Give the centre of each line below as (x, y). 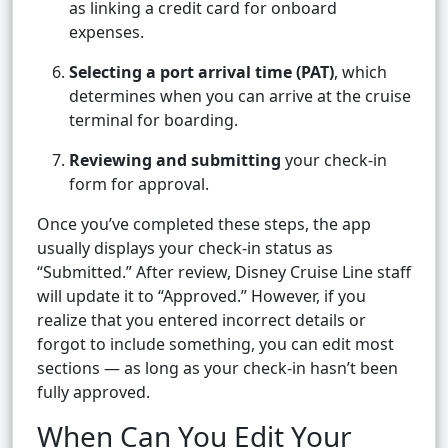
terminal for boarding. (153, 120)
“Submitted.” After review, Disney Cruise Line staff (224, 272)
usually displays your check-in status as (185, 248)
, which (360, 72)
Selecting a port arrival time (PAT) (201, 72)
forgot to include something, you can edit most (215, 344)
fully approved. (93, 392)
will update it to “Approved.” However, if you (201, 296)
